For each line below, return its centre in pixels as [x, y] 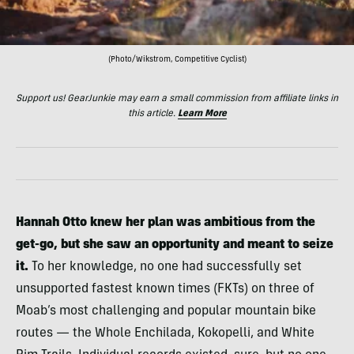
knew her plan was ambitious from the [201, 222]
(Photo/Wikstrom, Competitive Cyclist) [177, 60]
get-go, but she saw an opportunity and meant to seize [175, 245]
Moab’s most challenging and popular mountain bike [166, 311]
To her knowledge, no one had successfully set [165, 267]
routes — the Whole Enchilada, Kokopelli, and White [165, 333]
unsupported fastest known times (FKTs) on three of [165, 289]
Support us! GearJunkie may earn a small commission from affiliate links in [177, 98]
